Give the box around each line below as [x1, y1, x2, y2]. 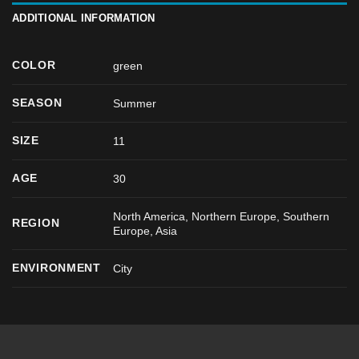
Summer [113, 96, 157, 110]
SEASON [12, 95, 63, 109]
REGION [12, 216, 60, 229]
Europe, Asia [113, 224, 178, 237]
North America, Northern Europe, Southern [113, 209, 330, 223]
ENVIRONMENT [12, 260, 101, 274]
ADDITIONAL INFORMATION [12, 11, 155, 24]
